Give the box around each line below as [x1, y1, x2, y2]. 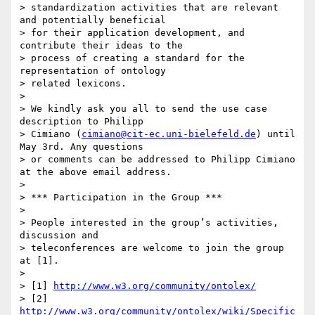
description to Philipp [20, 116, 143, 127]
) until [256, 129, 295, 140]
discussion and [20, 230, 98, 241]
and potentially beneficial [20, 15, 166, 26]
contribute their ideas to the [20, 40, 183, 51]
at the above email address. [20, 167, 172, 178]
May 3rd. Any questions [20, 141, 143, 153]
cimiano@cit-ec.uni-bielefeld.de [82, 129, 256, 140]
